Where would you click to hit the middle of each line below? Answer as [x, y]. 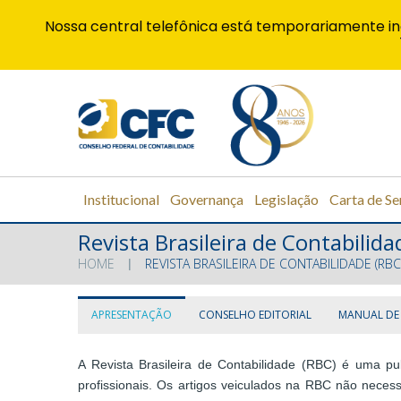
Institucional [121, 199]
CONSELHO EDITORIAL [255, 315]
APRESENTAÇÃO [132, 315]
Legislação [286, 199]
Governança [207, 199]
